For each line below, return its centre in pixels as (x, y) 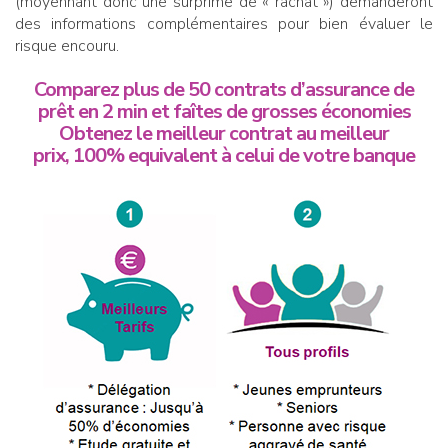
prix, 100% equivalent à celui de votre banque (224, 155)
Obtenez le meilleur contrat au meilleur (224, 133)
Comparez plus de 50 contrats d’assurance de (224, 89)
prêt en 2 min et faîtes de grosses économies (224, 111)
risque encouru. (67, 45)
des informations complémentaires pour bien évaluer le (224, 23)
